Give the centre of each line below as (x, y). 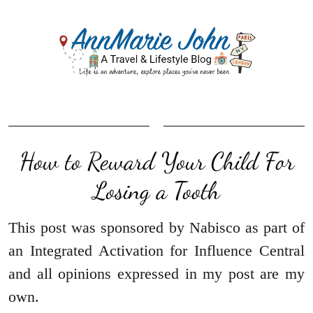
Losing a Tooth (156, 190)
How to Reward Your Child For (156, 161)
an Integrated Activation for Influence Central (156, 250)
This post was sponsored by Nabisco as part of (156, 227)
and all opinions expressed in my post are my (156, 273)
